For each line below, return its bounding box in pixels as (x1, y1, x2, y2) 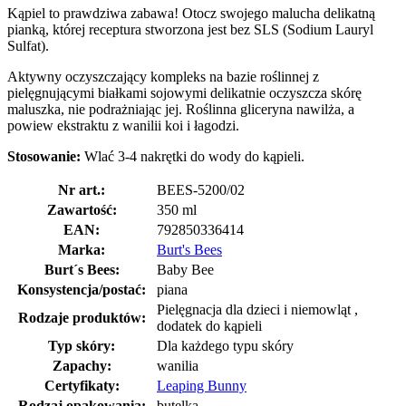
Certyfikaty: (43, 377, 120, 393)
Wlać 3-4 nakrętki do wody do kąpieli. (81, 148, 304, 164)
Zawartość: (46, 201, 117, 217)
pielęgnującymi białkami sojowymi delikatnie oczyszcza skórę (7, 84, 362, 101)
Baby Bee (157, 261, 214, 277)
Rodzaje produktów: (17, 309, 146, 325)
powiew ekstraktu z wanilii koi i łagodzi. (7, 117, 239, 133)
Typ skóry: (48, 337, 115, 353)
